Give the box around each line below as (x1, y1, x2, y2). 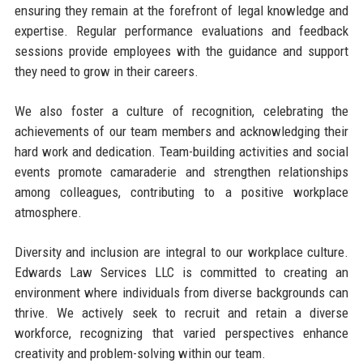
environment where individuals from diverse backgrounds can (14, 284, 349, 301)
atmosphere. (14, 203, 82, 220)
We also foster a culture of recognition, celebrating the (14, 102, 349, 119)
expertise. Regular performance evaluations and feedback (14, 22, 349, 39)
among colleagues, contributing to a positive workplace (14, 183, 349, 200)
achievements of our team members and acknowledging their (14, 122, 349, 139)
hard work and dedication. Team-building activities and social (14, 143, 349, 160)
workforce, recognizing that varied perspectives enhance (14, 324, 349, 341)
